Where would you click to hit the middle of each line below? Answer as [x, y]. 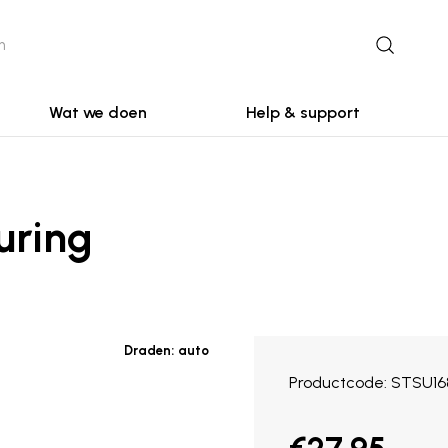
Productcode [336, 382]
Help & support [303, 112]
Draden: [149, 350]
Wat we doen [98, 112]
